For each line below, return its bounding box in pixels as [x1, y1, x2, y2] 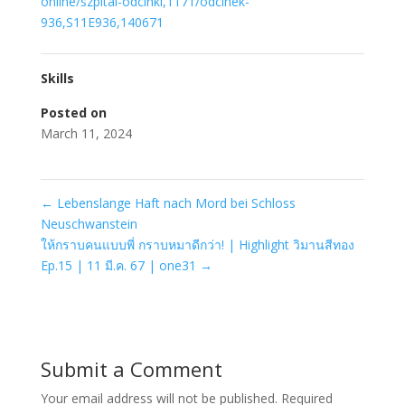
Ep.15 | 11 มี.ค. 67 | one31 [40, 256, 200, 274]
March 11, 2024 [40, 124, 132, 142]
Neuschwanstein [40, 214, 137, 232]
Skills [40, 69, 74, 87]
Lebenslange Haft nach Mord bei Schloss [52, 193, 296, 212]
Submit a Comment [40, 354, 222, 382]
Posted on [40, 103, 107, 121]
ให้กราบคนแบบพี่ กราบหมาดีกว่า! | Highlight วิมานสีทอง [40, 235, 354, 253]
